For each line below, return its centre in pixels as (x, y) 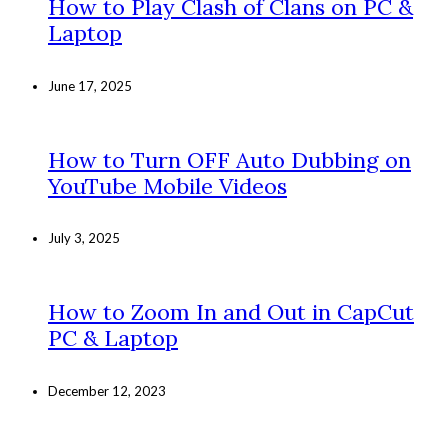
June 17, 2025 (90, 85)
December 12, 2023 (107, 390)
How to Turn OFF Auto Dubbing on (229, 159)
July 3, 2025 (84, 238)
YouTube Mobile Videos (167, 185)
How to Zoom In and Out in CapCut (231, 312)
